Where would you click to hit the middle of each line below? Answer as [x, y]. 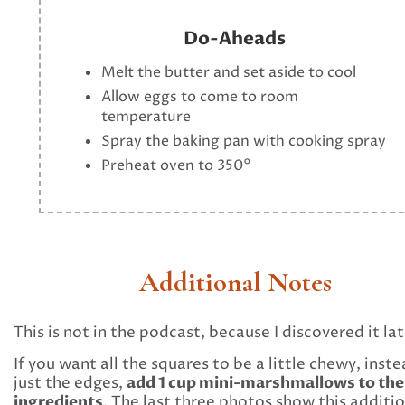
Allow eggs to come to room [200, 96]
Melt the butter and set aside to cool [229, 72]
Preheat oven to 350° [177, 165]
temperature [146, 116]
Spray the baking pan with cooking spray [244, 141]
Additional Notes [235, 282]
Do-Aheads [235, 38]
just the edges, [70, 383]
